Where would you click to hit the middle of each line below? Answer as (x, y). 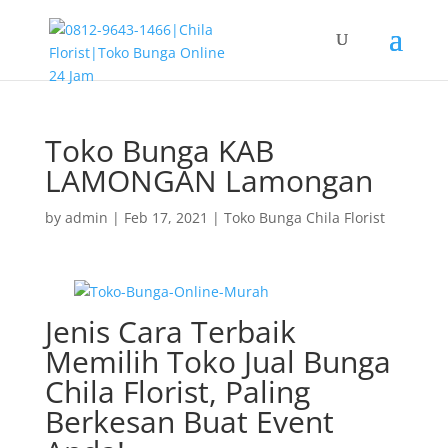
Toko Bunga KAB (159, 150)
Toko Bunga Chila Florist (304, 217)
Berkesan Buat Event (189, 421)
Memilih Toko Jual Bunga (217, 361)
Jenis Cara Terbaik (170, 331)
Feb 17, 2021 (165, 217)
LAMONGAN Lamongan (208, 180)
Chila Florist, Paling (177, 391)
